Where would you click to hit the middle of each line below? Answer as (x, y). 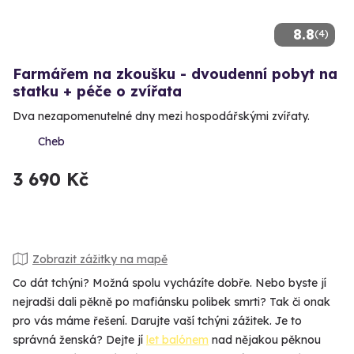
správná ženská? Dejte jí (79, 340)
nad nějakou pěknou (265, 340)
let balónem (177, 340)
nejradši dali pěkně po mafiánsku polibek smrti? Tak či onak (171, 302)
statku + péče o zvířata (97, 92)
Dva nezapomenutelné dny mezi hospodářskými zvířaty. (161, 117)
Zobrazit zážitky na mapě (100, 259)
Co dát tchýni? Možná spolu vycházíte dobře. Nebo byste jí (169, 283)
